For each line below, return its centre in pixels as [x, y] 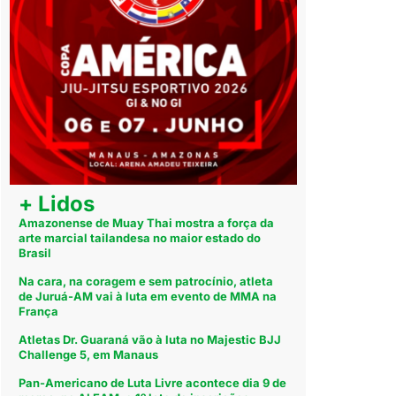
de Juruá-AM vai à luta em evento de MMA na [148, 297]
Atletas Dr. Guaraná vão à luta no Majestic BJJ [150, 340]
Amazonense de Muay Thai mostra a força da [147, 223]
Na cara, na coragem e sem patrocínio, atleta [146, 282]
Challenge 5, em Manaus [89, 355]
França [39, 312]
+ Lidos [57, 204]
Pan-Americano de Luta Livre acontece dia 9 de [153, 383]
